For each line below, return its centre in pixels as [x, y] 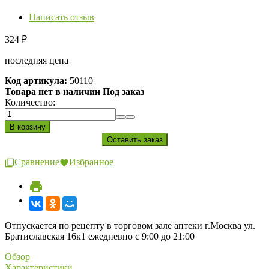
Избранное [91, 162]
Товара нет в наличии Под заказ [74, 92]
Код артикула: [36, 81]
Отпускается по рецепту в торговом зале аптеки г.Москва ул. [130, 225]
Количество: [30, 103]
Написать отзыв [62, 17]
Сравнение [37, 162]
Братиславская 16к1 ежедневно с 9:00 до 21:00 [100, 236]
